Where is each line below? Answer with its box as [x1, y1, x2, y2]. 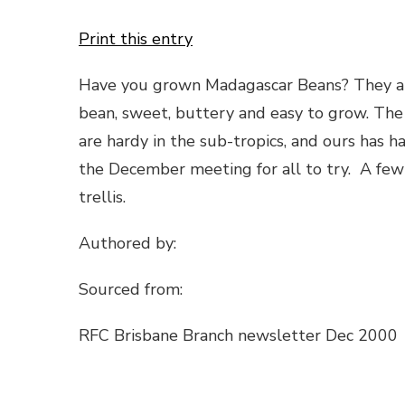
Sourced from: [79, 278, 187, 301]
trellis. [79, 186, 126, 209]
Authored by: [79, 232, 181, 255]
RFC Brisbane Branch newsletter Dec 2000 [79, 325, 398, 347]
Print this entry [79, 28, 193, 51]
